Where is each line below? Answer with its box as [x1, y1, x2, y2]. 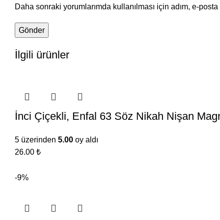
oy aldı [73, 135, 98, 144]
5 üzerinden [15, 135, 58, 144]
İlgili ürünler [15, 48, 69, 61]
